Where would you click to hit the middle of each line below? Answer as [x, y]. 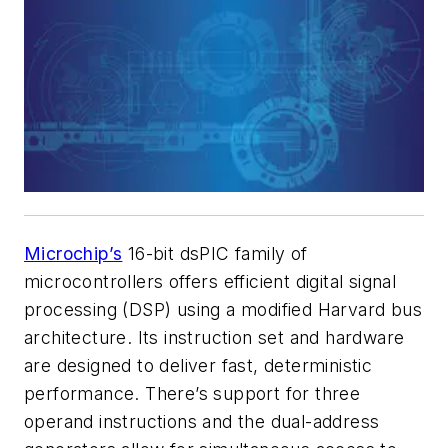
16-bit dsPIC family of [215, 253]
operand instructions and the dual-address [202, 421]
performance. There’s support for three [192, 393]
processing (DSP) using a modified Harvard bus [223, 309]
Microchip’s [73, 253]
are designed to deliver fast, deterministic [198, 365]
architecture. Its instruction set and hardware [214, 337]
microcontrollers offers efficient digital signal [210, 281]
